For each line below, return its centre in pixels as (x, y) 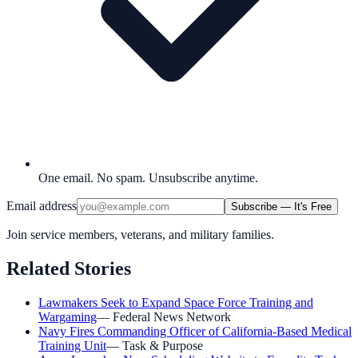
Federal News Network (172, 316)
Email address (42, 205)
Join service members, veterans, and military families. (140, 234)
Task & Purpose (163, 345)
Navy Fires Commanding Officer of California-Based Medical (195, 331)
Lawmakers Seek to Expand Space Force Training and (176, 302)
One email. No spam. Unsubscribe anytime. (148, 177)
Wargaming (68, 316)
